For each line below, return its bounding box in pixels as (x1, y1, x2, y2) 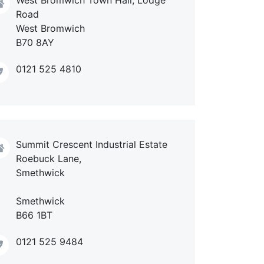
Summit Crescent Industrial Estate (16, 138, 167, 151)
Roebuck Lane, (16, 153, 81, 165)
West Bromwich (16, 22, 85, 34)
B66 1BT (16, 209, 52, 222)
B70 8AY (16, 36, 54, 48)
